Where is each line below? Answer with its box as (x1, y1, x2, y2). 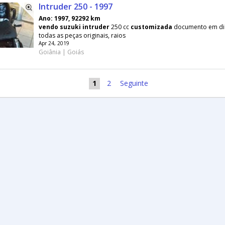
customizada (131, 23, 172, 31)
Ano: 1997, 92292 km (39, 14, 100, 23)
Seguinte (120, 78, 148, 88)
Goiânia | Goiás (39, 48, 84, 56)
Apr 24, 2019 (39, 40, 69, 47)
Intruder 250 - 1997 (39, 1, 113, 12)
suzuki (60, 23, 81, 31)
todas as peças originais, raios (39, 31, 126, 40)
